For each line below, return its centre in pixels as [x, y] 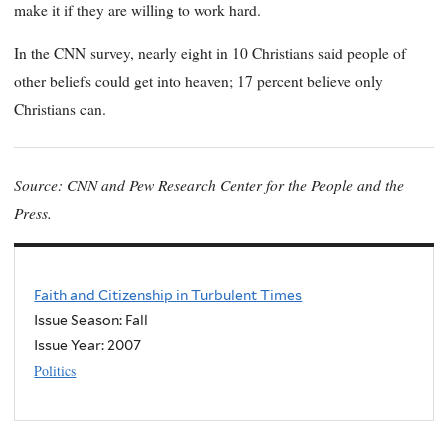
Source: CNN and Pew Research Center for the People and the [209, 185]
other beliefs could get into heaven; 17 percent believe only [198, 81]
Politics [55, 371]
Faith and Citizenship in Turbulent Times [168, 295]
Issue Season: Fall [91, 320]
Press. [35, 213]
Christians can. [60, 109]
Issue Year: [71, 345]
